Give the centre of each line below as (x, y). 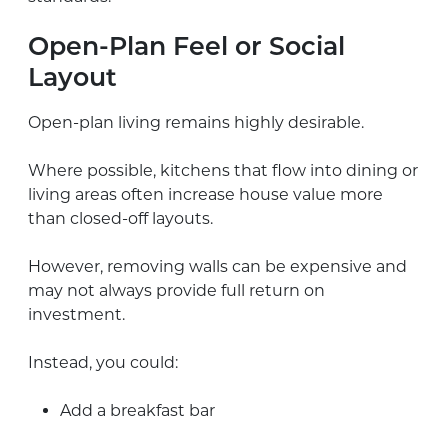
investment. (76, 314)
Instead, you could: (103, 362)
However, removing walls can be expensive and (217, 266)
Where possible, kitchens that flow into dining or (223, 170)
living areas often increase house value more (205, 194)
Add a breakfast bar (137, 410)
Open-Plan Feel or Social (186, 48)
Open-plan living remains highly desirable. (196, 122)
